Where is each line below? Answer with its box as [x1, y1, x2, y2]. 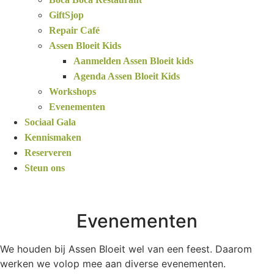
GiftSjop [49, 9, 84, 20]
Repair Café [49, 24, 100, 35]
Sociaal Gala [24, 116, 76, 127]
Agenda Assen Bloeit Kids [73, 70, 180, 81]
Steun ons [24, 162, 65, 173]
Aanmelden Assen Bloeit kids [73, 55, 193, 66]
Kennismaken [24, 131, 81, 143]
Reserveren [24, 147, 72, 158]
